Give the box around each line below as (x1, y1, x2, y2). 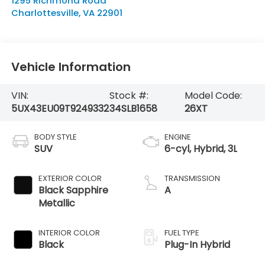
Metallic (38, 196, 75, 211)
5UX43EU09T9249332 (11, 102, 109, 116)
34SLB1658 (109, 102, 157, 116)
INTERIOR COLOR (38, 227, 100, 239)
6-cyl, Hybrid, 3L (164, 142, 237, 156)
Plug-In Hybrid (164, 238, 230, 252)
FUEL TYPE (164, 227, 199, 239)
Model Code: (184, 89, 242, 103)
